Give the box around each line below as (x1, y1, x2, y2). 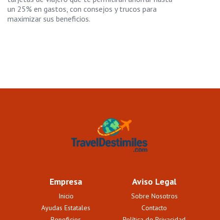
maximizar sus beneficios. (7, 13, 90, 24)
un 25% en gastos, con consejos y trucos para (7, 3, 157, 14)
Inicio (58, 192, 74, 201)
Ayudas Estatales (41, 203, 90, 213)
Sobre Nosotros (131, 192, 178, 201)
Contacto (141, 203, 167, 213)
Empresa (50, 176, 82, 188)
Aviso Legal (132, 176, 176, 188)
